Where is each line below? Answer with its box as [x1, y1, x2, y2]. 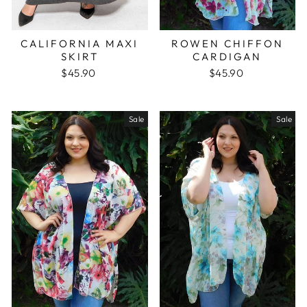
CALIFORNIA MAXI [21, 36, 139, 50]
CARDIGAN [193, 49, 262, 63]
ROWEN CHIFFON [171, 36, 284, 50]
